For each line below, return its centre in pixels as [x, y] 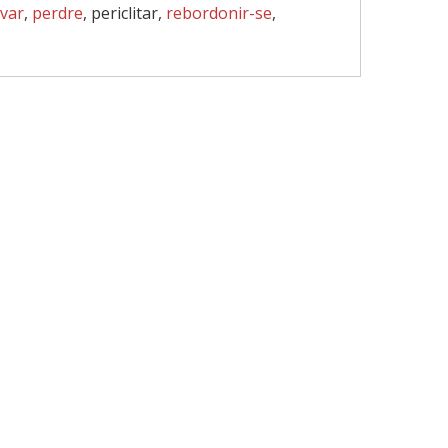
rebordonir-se [219, 13]
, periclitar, [124, 13]
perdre [57, 13]
